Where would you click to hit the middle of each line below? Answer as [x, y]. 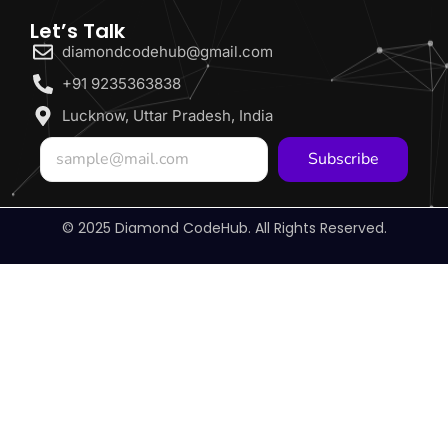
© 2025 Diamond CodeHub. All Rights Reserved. [224, 228]
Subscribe [343, 159]
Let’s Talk [77, 31]
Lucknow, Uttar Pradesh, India [167, 116]
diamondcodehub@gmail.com [167, 52]
